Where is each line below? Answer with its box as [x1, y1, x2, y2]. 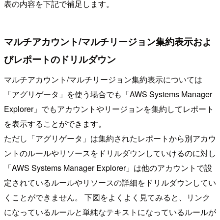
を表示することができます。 [4, 118, 106, 130]
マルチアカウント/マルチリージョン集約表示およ [4, 34, 212, 48]
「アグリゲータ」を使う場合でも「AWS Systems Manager [4, 88, 212, 100]
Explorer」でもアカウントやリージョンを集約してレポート [4, 103, 214, 115]
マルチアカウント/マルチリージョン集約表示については [4, 74, 202, 85]
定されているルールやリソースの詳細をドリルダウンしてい [4, 177, 216, 189]
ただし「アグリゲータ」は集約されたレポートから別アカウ [4, 133, 216, 144]
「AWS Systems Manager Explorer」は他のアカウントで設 [4, 162, 212, 174]
